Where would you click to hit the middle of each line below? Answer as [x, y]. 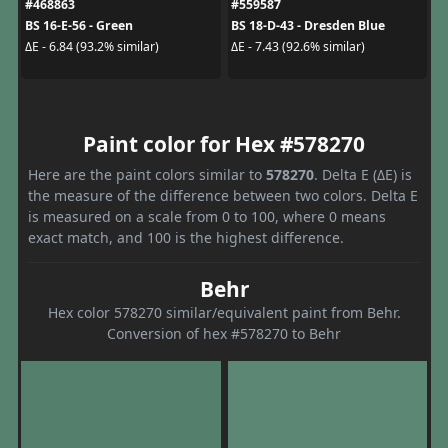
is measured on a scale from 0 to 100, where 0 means [207, 216]
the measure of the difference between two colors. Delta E [223, 195]
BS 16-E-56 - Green [78, 25]
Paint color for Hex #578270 [224, 143]
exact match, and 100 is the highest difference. [186, 237]
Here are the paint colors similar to [147, 174]
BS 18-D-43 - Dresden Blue [308, 25]
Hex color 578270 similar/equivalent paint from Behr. [224, 312]
